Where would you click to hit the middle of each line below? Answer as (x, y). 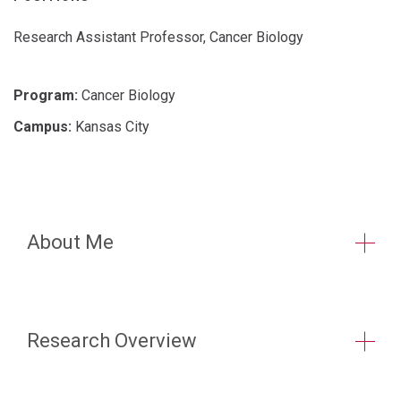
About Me (70, 242)
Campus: (43, 127)
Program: (46, 95)
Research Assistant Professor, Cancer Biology (158, 37)
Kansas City (111, 127)
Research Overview (112, 341)
